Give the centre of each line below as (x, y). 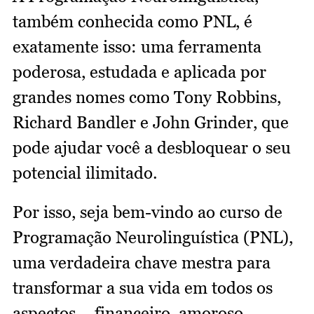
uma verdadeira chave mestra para (142, 263)
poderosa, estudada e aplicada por (139, 72)
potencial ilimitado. (85, 173)
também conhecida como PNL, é (132, 22)
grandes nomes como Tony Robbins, (147, 97)
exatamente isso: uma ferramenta (137, 47)
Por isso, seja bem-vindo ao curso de (148, 212)
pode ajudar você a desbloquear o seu (152, 148)
